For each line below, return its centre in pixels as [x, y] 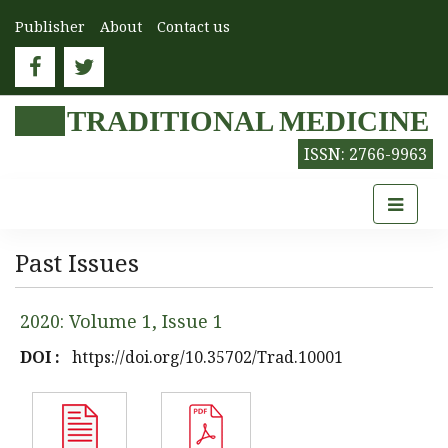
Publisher [50, 26]
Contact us [193, 26]
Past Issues [77, 262]
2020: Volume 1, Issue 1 [121, 321]
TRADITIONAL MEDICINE [248, 121]
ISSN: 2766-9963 [365, 154]
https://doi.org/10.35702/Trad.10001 [207, 357]
